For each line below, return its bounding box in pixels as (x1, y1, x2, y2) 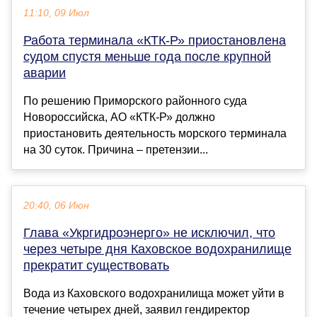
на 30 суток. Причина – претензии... (23, 143, 208, 156)
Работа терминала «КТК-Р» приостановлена (23, 33, 286, 47)
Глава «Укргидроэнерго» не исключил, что (23, 225, 275, 240)
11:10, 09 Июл (23, 7, 89, 18)
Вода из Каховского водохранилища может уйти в (23, 287, 284, 299)
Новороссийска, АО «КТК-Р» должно (23, 110, 215, 123)
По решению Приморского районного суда (23, 94, 247, 107)
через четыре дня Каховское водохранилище (23, 241, 292, 256)
